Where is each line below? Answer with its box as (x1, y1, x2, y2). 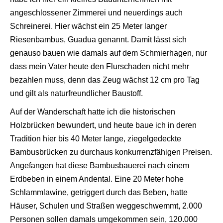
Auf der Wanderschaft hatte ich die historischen (10, 107, 175, 116)
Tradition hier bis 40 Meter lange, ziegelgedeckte (10, 134, 181, 143)
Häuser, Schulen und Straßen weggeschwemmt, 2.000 (10, 201, 202, 210)
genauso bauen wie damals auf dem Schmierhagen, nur (10, 48, 207, 57)
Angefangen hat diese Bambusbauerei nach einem (10, 161, 189, 170)
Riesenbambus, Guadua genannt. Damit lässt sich (10, 35, 187, 44)
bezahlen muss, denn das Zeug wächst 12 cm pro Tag (10, 75, 200, 84)
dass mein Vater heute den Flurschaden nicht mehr (10, 62, 189, 71)
